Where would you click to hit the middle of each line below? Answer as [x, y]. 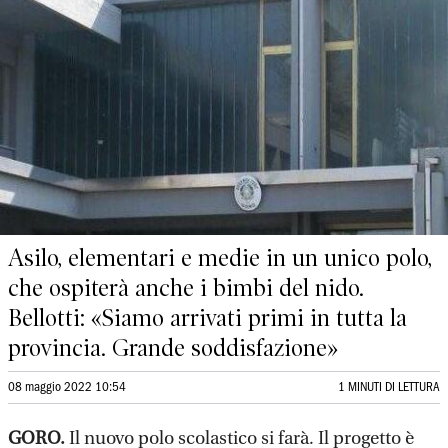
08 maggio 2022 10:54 [67, 387]
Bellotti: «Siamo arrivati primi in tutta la [207, 318]
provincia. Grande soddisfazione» [176, 348]
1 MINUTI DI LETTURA [389, 387]
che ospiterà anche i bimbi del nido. [186, 288]
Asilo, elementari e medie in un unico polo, [220, 258]
